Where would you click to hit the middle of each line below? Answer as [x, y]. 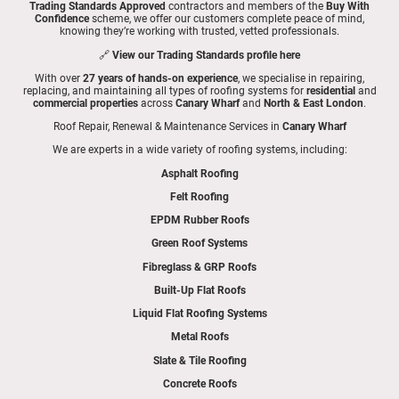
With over [59, 78]
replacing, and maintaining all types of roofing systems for [164, 90]
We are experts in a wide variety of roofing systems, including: [199, 150]
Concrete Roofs [199, 383]
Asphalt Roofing [199, 173]
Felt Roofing [199, 196]
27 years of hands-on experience [160, 78]
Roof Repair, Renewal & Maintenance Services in [167, 127]
